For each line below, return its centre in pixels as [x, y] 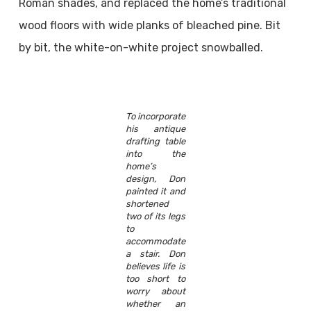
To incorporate [155, 116]
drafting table [155, 141]
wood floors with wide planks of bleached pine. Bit [149, 25]
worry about [155, 291]
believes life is [155, 266]
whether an [155, 304]
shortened [147, 204]
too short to [155, 279]
